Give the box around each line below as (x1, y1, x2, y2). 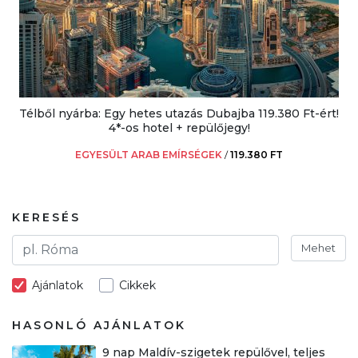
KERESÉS (12, 209, 81, 225)
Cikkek (119, 277, 156, 292)
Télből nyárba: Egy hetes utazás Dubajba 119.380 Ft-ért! (19, 105, 339, 121)
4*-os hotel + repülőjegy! (108, 120, 250, 135)
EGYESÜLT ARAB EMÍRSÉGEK (75, 148, 222, 161)
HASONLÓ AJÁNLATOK (12, 317, 186, 332)
